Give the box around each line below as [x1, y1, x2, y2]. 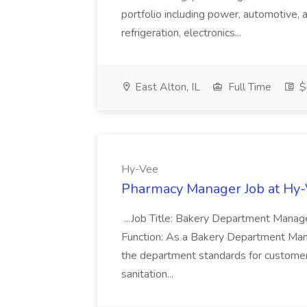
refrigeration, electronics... [121, 25, 244, 40]
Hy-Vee [121, 162, 158, 177]
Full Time [225, 79, 271, 95]
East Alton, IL [132, 79, 200, 95]
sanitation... [121, 267, 176, 282]
